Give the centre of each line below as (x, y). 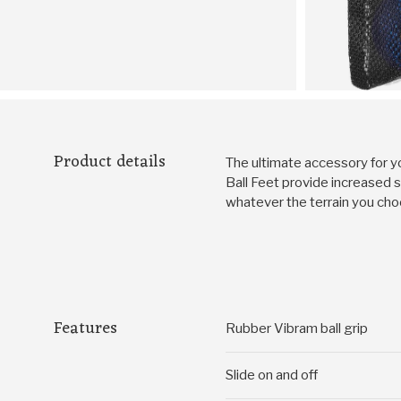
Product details (110, 162)
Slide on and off (272, 375)
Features (85, 328)
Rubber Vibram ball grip (297, 328)
